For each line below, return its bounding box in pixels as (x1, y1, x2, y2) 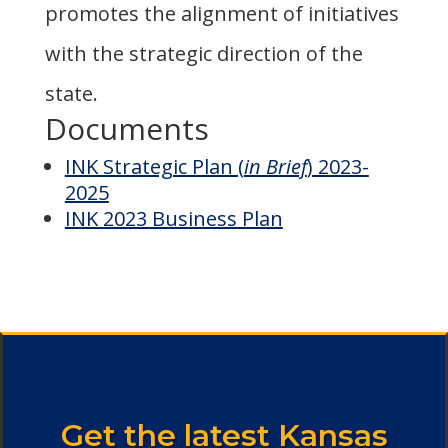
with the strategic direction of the (44, 40, 363, 68)
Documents (44, 108, 209, 150)
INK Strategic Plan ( (64, 153, 244, 181)
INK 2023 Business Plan (64, 205, 283, 233)
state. (44, 80, 98, 108)
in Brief (243, 153, 307, 181)
